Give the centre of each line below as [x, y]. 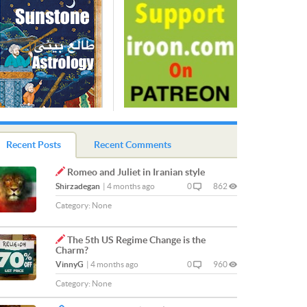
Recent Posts [34, 145]
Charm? [72, 250]
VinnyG [70, 264]
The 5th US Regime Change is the [136, 240]
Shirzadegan [78, 186]
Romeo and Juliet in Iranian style [136, 172]
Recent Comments [133, 145]
